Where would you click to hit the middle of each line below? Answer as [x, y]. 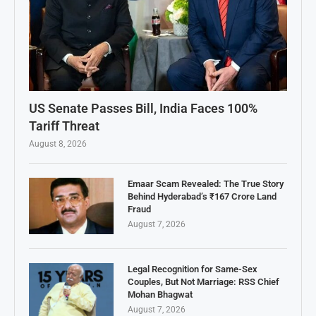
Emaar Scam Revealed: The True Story [206, 183]
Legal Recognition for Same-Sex [193, 269]
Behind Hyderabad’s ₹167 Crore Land [202, 196]
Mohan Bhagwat [160, 294]
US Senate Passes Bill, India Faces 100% [143, 108]
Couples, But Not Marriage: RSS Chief [203, 281]
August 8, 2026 [58, 144]
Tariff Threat [64, 126]
